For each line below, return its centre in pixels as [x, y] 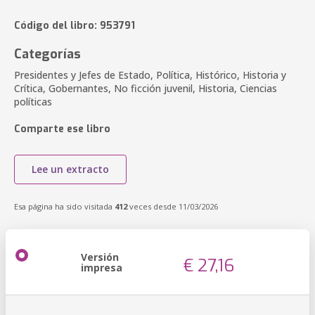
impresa [102, 268]
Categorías [47, 54]
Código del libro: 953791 [75, 26]
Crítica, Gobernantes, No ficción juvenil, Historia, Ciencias [146, 88]
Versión [100, 257]
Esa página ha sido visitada [64, 206]
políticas [33, 102]
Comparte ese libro [62, 129]
